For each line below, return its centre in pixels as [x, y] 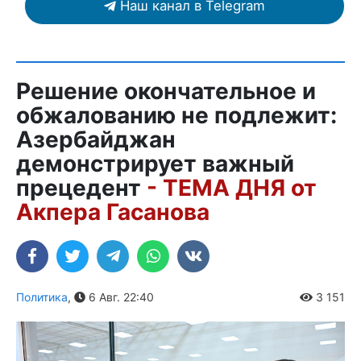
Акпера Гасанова [113, 212]
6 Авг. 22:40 [120, 297]
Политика [42, 297]
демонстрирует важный [155, 164]
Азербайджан [96, 139]
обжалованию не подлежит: [176, 115]
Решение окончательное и [166, 91]
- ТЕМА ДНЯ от [232, 188]
